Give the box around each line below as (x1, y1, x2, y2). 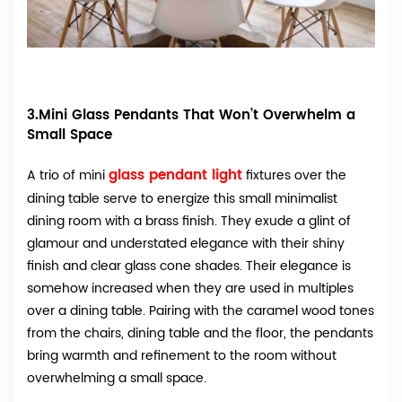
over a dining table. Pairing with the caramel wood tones (27, 301, 374, 322)
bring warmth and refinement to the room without (27, 345, 336, 367)
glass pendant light (109, 164, 242, 188)
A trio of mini (27, 165, 109, 187)
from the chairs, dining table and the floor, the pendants (27, 323, 373, 345)
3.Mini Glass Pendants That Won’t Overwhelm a (27, 104, 355, 127)
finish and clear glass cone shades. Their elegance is (27, 256, 351, 277)
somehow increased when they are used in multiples (27, 278, 354, 300)
